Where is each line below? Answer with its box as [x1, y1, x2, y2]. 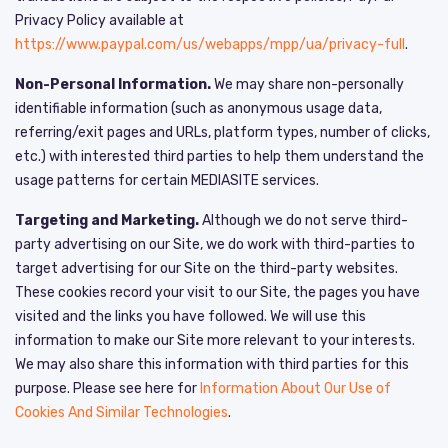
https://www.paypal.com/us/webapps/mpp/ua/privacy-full [15, 35, 405, 53]
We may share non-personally [211, 75, 404, 93]
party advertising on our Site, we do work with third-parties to [15, 235, 415, 253]
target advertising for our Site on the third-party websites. [15, 259, 398, 277]
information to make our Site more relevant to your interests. [15, 331, 415, 349]
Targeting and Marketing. [15, 211, 199, 229]
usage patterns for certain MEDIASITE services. [15, 171, 319, 189]
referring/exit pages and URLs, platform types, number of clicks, [15, 123, 430, 141]
